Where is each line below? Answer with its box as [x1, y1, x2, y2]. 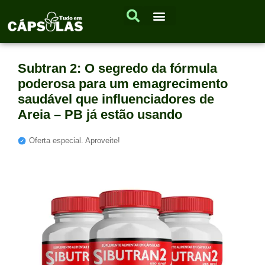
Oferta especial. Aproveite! [29, 136, 120, 146]
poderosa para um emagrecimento [18, 76, 228, 92]
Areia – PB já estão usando [18, 107, 182, 122]
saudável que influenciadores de [18, 92, 214, 107]
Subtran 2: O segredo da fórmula [18, 61, 217, 76]
